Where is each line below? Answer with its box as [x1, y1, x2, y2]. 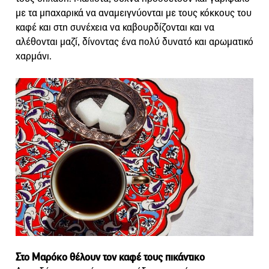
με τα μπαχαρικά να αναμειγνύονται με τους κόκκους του [16, 6, 252, 19]
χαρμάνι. [16, 49, 52, 62]
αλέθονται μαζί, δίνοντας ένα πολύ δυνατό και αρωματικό [16, 35, 253, 48]
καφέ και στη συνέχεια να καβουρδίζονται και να [16, 20, 214, 34]
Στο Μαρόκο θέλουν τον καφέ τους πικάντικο [16, 251, 205, 264]
